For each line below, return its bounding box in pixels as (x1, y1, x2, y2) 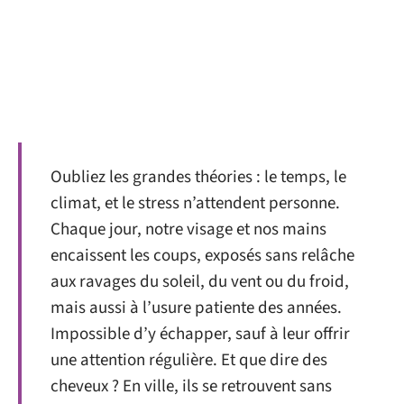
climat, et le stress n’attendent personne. (50, 191, 340, 216)
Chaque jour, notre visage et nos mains (50, 217, 326, 242)
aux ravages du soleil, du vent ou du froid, (50, 270, 349, 294)
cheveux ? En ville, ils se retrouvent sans (50, 374, 332, 399)
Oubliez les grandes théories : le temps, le (50, 165, 346, 189)
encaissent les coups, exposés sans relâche (50, 243, 354, 268)
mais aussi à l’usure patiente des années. (50, 296, 342, 320)
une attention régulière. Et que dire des (50, 348, 327, 372)
